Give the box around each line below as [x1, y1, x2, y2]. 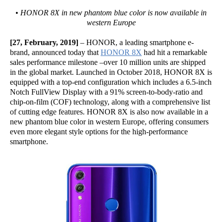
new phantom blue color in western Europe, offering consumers [10, 117, 209, 126]
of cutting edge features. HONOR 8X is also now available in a [10, 108, 208, 116]
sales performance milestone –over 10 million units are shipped [10, 58, 206, 66]
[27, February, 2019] [10, 38, 78, 47]
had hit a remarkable [142, 48, 207, 56]
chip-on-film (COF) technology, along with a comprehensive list [10, 98, 210, 106]
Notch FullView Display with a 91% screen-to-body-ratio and [10, 88, 203, 96]
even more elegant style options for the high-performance [10, 127, 188, 136]
